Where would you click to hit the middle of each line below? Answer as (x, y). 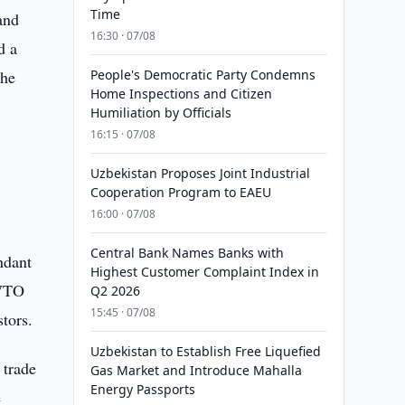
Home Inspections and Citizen (181, 94)
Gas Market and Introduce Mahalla (196, 370)
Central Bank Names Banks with (187, 253)
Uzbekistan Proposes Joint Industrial (200, 173)
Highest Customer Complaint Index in (204, 272)
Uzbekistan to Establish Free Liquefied (205, 351)
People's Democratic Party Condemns (202, 75)
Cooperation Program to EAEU (180, 192)
